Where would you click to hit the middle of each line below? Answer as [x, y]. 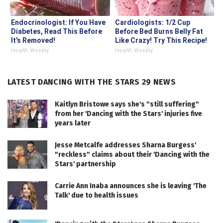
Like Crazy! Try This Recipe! [161, 41]
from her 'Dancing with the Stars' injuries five [128, 114]
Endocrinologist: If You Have [58, 23]
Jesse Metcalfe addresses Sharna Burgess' [125, 145]
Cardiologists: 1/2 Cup [153, 23]
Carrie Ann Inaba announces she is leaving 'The [131, 186]
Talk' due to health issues [97, 196]
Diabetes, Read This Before [56, 32]
